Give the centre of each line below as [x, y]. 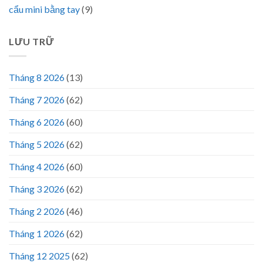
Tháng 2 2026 [37, 211]
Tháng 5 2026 [37, 144]
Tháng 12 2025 [39, 255]
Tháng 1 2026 [37, 233]
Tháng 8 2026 [37, 77]
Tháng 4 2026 [37, 166]
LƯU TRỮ [31, 42]
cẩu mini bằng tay [44, 9]
